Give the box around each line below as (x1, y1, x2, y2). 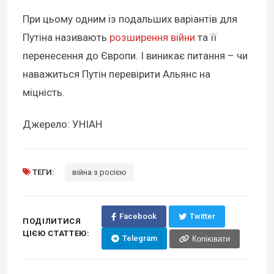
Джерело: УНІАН (23, 118, 102, 131)
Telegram (122, 234, 157, 243)
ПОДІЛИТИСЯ (23, 217, 81, 226)
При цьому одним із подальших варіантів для (23, 13, 237, 26)
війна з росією (72, 168, 127, 177)
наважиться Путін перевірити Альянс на (23, 68, 210, 81)
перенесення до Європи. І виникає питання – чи (23, 50, 248, 62)
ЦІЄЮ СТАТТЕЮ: (23, 229, 90, 239)
